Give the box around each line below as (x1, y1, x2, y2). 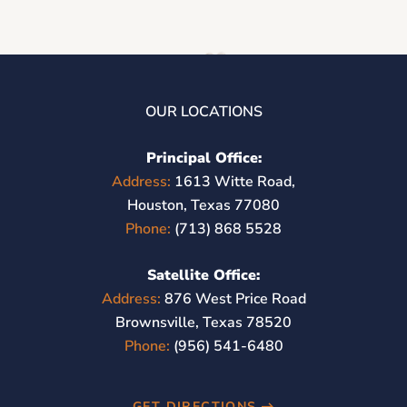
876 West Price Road (160, 289, 306, 309)
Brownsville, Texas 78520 (115, 313, 292, 333)
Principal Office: (145, 148, 262, 168)
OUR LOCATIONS (144, 102, 263, 122)
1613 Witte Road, (171, 172, 295, 192)
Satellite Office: (147, 265, 260, 285)
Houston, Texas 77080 (127, 195, 280, 215)
